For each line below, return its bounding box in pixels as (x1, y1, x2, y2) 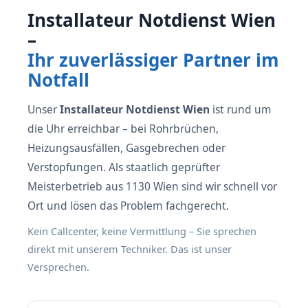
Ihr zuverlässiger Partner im (27, 47, 279, 72)
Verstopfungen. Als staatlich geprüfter (27, 159, 220, 175)
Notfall (27, 67, 89, 92)
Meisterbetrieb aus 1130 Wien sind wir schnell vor (27, 179, 277, 194)
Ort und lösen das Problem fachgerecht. (27, 198, 229, 213)
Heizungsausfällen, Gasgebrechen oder (27, 140, 225, 155)
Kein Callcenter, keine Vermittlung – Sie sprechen (27, 224, 256, 238)
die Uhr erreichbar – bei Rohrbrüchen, (27, 121, 219, 136)
